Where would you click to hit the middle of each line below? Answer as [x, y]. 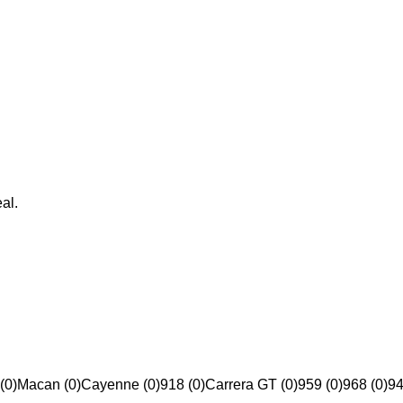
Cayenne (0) [121, 385]
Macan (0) [49, 385]
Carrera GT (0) [251, 385]
